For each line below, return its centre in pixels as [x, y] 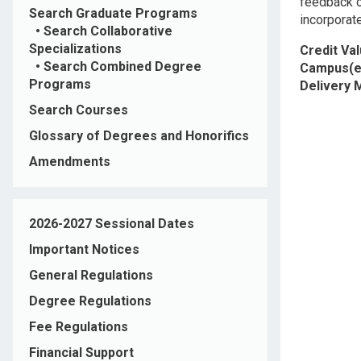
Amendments [70, 162]
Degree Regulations [90, 301]
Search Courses [79, 110]
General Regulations [91, 276]
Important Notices [84, 250]
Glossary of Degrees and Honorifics [139, 136]
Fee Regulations [79, 327]
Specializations [75, 49]
